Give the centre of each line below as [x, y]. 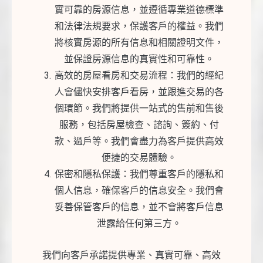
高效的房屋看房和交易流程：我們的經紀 [139, 76]
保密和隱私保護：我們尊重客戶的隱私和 [139, 174]
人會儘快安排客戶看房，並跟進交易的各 [139, 92]
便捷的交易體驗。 [139, 158]
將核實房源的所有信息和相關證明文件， [139, 43]
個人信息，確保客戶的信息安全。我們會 [139, 191]
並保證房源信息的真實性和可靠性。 [139, 59]
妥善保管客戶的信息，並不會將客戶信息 [139, 207]
